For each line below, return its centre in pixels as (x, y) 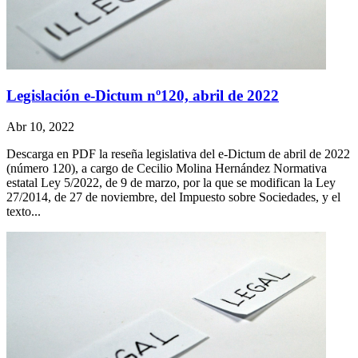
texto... (24, 212)
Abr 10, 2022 (40, 127)
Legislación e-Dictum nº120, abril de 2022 (143, 96)
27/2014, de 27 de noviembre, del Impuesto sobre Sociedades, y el (173, 197)
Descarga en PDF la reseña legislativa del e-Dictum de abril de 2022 (178, 154)
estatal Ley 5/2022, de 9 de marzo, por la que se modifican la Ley (171, 183)
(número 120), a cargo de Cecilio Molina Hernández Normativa (167, 169)
